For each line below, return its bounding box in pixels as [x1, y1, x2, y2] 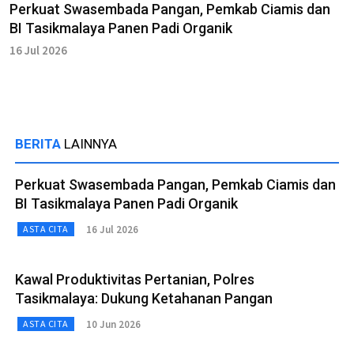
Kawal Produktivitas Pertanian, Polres [15, 271, 254, 288]
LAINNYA [64, 136, 117, 153]
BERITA [15, 136, 64, 153]
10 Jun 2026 [85, 317, 141, 331]
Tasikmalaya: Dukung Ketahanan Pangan [15, 290, 273, 307]
